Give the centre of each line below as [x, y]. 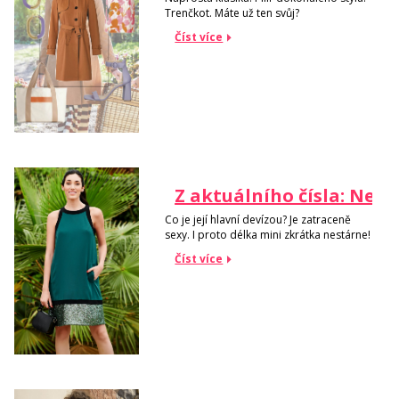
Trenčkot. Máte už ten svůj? [232, 12]
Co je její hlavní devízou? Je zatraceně [258, 219]
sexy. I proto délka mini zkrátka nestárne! [268, 234]
